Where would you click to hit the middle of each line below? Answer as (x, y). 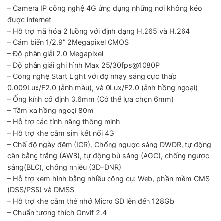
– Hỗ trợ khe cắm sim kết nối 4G (61, 133)
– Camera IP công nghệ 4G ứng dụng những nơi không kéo (105, 8)
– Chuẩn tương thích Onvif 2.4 (57, 212)
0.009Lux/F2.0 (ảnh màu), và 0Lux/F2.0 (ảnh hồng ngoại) (103, 88)
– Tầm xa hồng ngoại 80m (51, 110)
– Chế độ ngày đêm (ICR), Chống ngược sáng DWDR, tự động (109, 144)
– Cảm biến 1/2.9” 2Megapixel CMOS (68, 42)
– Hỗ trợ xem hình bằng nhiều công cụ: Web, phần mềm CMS (109, 178)
